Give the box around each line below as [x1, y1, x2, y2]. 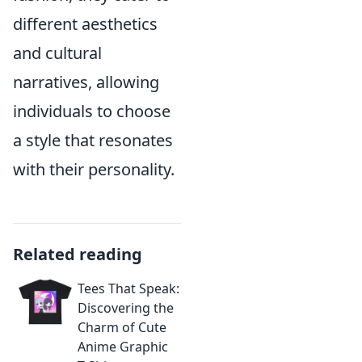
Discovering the [78, 299, 174, 317]
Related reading [13, 243, 142, 265]
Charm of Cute [78, 318, 166, 336]
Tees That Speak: [78, 280, 179, 297]
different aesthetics [13, 13, 158, 35]
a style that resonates [13, 129, 173, 151]
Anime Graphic [78, 338, 168, 356]
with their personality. [13, 158, 175, 180]
